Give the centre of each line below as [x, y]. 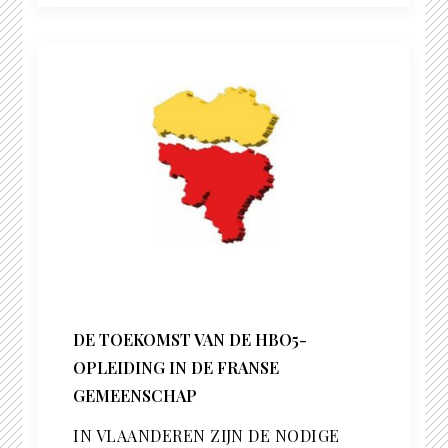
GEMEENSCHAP [135, 396]
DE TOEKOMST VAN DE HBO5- [190, 340]
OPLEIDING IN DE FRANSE [176, 368]
